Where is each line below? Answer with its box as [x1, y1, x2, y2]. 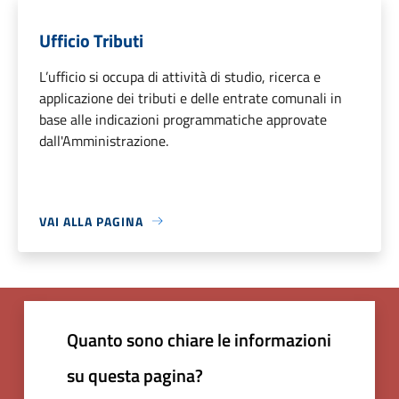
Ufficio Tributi [39, 26, 143, 54]
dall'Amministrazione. [39, 129, 168, 151]
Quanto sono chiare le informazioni [67, 325, 331, 354]
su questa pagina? [67, 361, 203, 389]
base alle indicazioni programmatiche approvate [39, 108, 327, 130]
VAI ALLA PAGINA [39, 211, 143, 231]
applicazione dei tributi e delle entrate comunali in [39, 86, 342, 109]
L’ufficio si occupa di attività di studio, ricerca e [39, 65, 321, 87]
